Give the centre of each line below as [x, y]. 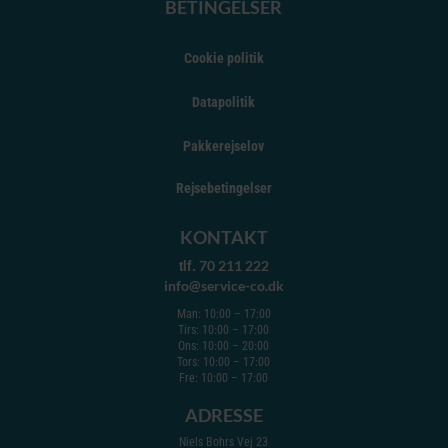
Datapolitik [224, 102]
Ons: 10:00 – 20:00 [224, 346]
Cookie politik [223, 58]
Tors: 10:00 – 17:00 [224, 362]
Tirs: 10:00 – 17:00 [224, 330]
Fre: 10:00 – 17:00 [224, 378]
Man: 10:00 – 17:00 [223, 314]
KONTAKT [223, 237]
